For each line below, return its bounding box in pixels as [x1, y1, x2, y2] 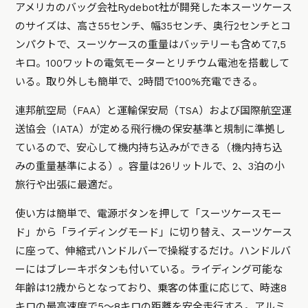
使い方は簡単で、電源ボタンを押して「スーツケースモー [15, 207, 283, 220]
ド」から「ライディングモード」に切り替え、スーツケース [15, 225, 293, 239]
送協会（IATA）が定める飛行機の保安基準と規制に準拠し [15, 122, 286, 135]
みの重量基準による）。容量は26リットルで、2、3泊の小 [15, 159, 285, 173]
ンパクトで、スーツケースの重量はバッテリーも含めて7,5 [15, 38, 287, 51]
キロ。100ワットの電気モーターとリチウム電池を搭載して [15, 56, 290, 69]
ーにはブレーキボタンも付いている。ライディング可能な [15, 263, 283, 276]
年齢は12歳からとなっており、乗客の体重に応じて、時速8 [15, 281, 287, 294]
